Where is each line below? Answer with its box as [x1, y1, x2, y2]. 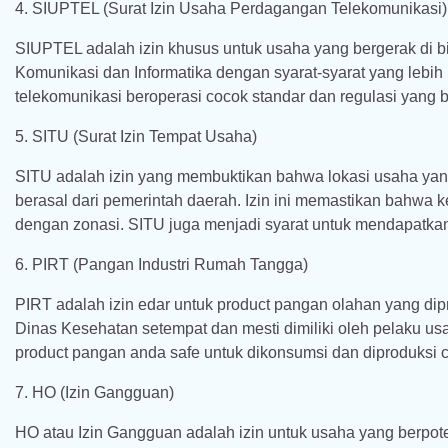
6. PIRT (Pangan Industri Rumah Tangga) [15, 256, 308, 273]
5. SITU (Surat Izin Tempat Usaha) [15, 128, 257, 145]
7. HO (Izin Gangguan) [15, 384, 174, 401]
